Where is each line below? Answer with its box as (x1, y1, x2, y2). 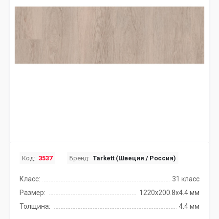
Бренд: (69, 154, 89, 162)
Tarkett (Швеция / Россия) (93, 154, 176, 162)
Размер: (20, 189, 45, 197)
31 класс (172, 175, 199, 183)
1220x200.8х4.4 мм (139, 189, 199, 197)
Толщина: (20, 202, 50, 210)
